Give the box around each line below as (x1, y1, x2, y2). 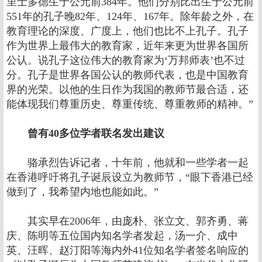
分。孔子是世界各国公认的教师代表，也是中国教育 (6, 69, 249, 81)
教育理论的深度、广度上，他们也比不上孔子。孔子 (6, 25, 249, 37)
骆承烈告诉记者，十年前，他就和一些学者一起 (6, 157, 249, 168)
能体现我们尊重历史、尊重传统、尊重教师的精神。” (6, 98, 253, 110)
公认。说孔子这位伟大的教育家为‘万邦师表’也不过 (6, 54, 245, 66)
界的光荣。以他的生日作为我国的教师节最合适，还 (6, 84, 249, 95)
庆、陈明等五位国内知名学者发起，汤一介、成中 (6, 230, 238, 242)
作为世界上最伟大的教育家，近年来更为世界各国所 (6, 40, 249, 51)
